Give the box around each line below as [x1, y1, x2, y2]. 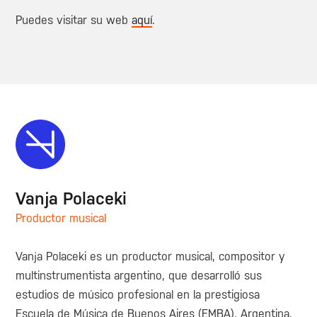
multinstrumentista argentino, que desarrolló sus [16, 269, 263, 283]
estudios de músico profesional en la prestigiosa [16, 288, 260, 302]
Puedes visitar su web [16, 13, 132, 27]
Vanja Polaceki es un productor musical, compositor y [16, 250, 286, 264]
